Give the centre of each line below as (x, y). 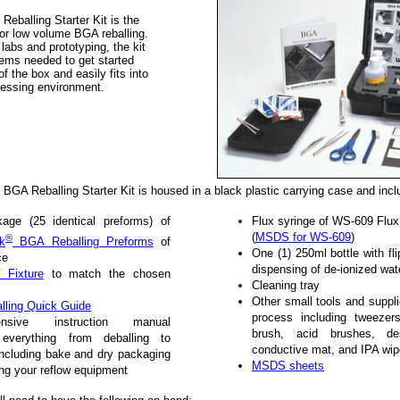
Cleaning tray (286, 285)
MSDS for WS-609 (303, 237)
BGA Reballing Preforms (83, 242)
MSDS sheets (288, 366)
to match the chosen (107, 274)
